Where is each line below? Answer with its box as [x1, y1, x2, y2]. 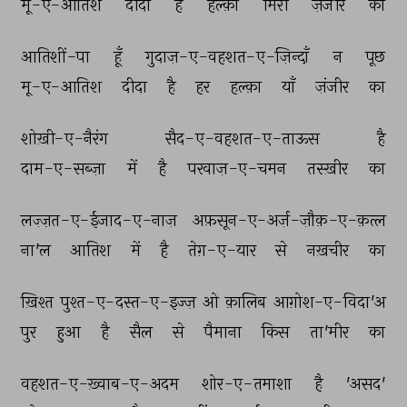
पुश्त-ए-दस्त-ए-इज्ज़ [60, 291, 200, 313]
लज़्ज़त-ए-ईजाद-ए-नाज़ [21, 209, 181, 231]
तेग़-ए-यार [188, 239, 260, 261]
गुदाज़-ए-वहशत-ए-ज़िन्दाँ [145, 45, 313, 67]
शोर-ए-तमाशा [201, 372, 296, 394]
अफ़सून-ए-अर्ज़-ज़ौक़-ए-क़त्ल [193, 209, 389, 231]
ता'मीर [310, 321, 352, 342]
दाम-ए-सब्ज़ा [21, 157, 110, 179]
